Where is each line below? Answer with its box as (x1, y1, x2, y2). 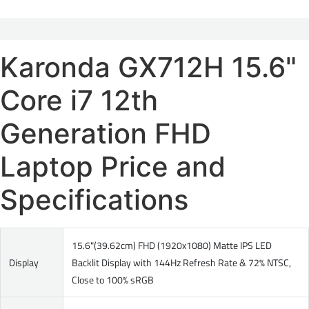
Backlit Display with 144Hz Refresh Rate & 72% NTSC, (72, 255, 291, 270)
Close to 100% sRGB (72, 272, 154, 287)
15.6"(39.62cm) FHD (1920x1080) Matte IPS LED (72, 237, 272, 252)
